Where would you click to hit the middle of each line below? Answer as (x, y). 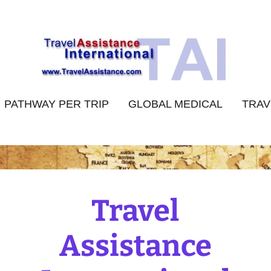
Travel (135, 211)
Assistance (135, 246)
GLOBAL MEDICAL (175, 104)
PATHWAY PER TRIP (57, 104)
